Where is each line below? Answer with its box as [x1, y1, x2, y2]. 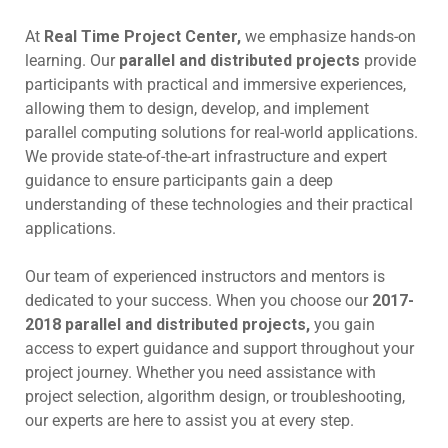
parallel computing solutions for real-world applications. [25, 123, 418, 142]
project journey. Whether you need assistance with [25, 363, 376, 382]
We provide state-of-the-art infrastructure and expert [25, 147, 387, 166]
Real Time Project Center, [44, 27, 241, 46]
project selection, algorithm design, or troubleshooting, [25, 387, 405, 406]
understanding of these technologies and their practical [25, 195, 413, 214]
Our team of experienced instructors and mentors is [25, 267, 385, 286]
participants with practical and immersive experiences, [25, 75, 406, 94]
